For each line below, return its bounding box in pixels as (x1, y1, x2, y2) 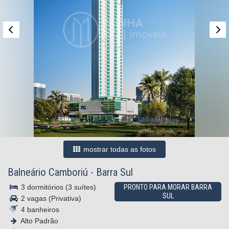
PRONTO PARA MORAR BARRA (124, 183, 212, 191)
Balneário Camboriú (8, 166, 88, 178)
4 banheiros (19, 205, 59, 214)
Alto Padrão (19, 217, 58, 225)
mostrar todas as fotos (81, 145, 156, 153)
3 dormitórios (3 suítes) (19, 183, 96, 191)
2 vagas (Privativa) (19, 194, 81, 202)
